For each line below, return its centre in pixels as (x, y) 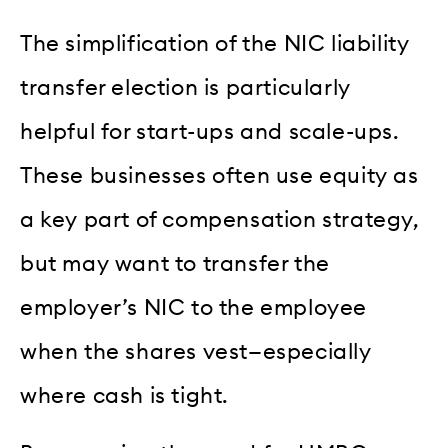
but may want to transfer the (175, 263)
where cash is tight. (125, 395)
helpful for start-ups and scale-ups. (210, 131)
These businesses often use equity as (219, 175)
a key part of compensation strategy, (220, 219)
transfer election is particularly (185, 87)
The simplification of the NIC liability (215, 43)
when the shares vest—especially (196, 351)
